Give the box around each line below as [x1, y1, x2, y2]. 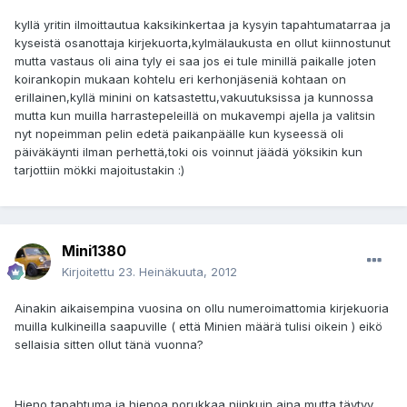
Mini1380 [62, 242, 126, 261]
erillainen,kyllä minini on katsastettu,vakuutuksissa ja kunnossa [15, 90, 373, 105]
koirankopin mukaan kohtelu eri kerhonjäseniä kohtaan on [15, 72, 346, 87]
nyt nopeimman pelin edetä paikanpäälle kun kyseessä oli [15, 126, 343, 142]
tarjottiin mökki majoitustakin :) [15, 163, 184, 178]
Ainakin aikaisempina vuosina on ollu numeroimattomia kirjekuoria [15, 301, 389, 316]
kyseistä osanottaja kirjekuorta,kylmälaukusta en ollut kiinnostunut [15, 35, 391, 51]
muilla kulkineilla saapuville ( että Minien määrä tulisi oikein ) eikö [15, 319, 382, 334]
